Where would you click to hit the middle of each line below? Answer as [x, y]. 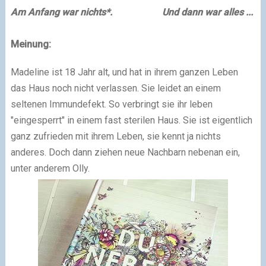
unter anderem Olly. [51, 168]
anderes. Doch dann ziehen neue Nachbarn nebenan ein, [125, 152]
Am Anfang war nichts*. [61, 12]
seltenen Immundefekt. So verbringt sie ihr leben [111, 104]
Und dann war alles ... [182, 12]
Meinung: [31, 44]
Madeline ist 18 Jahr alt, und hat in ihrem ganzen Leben [124, 72]
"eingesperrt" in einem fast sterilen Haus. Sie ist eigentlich [131, 120]
